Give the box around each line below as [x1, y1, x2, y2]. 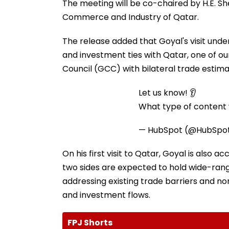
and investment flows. [62, 189, 150, 201]
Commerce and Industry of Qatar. [62, 11, 199, 23]
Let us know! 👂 [139, 86, 196, 99]
